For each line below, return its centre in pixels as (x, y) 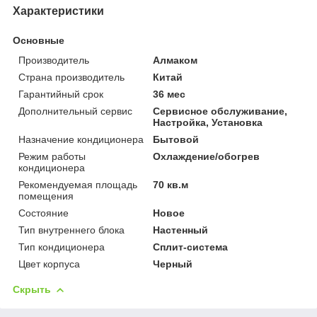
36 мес (169, 94)
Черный (173, 264)
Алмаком (175, 60)
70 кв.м (171, 184)
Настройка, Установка (208, 122)
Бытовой (176, 139)
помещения (46, 196)
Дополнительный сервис (75, 111)
